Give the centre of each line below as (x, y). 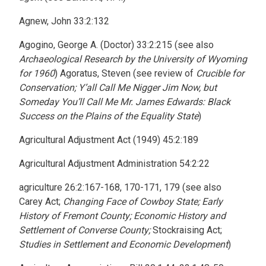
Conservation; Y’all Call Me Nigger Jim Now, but (118, 88)
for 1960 (37, 73)
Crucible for (220, 73)
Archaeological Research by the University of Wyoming (133, 59)
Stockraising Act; (186, 230)
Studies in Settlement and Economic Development (123, 244)
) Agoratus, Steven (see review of (125, 73)
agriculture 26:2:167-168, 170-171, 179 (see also (120, 187)
